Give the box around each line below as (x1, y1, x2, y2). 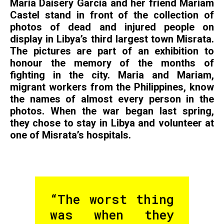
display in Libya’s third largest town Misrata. (9, 33, 214, 45)
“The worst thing (49, 190, 174, 207)
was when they (49, 206, 174, 223)
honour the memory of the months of (9, 57, 214, 69)
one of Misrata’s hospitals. (9, 129, 131, 141)
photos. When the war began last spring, (9, 105, 214, 117)
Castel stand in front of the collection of (9, 9, 214, 21)
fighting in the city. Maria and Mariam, (9, 69, 214, 81)
